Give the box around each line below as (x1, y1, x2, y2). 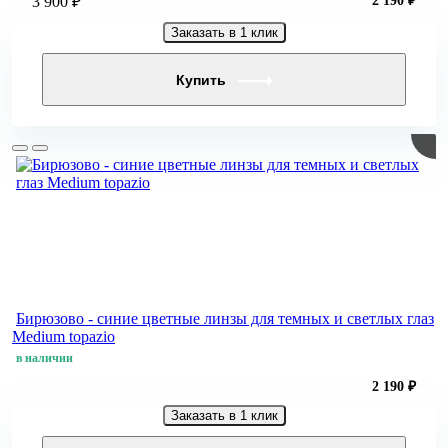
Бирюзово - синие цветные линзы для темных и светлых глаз (16, 310, 434, 328)
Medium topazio (12, 328, 115, 346)
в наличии (16, 351, 73, 366)
